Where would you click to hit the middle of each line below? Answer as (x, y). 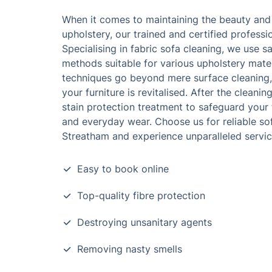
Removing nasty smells (130, 249)
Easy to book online (123, 169)
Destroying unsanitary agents (144, 222)
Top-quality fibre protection (141, 195)
